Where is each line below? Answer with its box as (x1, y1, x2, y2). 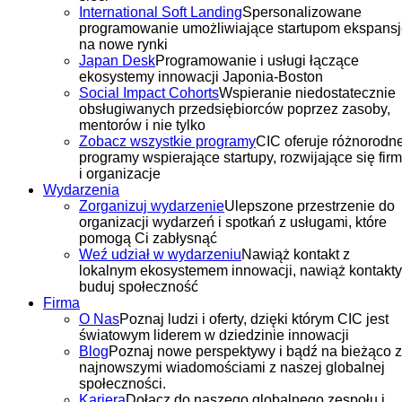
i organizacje (79, 166, 161, 181)
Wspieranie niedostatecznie (219, 85, 396, 100)
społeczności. (79, 376, 166, 391)
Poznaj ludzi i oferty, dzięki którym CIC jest (119, 311, 389, 327)
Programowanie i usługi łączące (155, 53, 359, 68)
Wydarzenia (43, 182, 119, 197)
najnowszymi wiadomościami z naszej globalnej (79, 360, 385, 375)
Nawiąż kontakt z (241, 247, 350, 262)
